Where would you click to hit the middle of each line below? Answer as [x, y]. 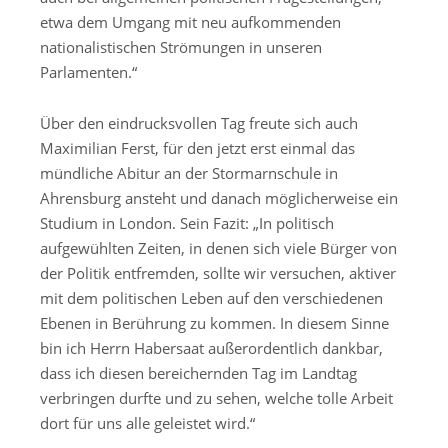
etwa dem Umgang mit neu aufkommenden [190, 22]
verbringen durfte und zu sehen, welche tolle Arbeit [216, 397]
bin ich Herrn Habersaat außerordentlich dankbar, [211, 347]
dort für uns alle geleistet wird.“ [147, 422]
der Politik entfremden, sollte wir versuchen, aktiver [218, 272]
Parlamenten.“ [88, 72]
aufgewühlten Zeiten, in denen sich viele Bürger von [218, 247]
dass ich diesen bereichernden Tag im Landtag [198, 372]
